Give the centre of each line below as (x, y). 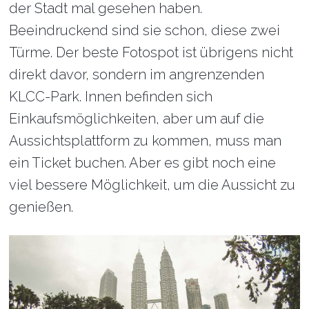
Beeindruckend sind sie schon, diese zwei (145, 30)
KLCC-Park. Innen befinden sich (111, 97)
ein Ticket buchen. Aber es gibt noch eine (143, 163)
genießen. (41, 207)
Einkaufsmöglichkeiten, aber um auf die (137, 119)
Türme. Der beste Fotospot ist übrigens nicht (151, 52)
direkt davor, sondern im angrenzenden (137, 74)
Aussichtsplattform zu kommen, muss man (146, 141)
